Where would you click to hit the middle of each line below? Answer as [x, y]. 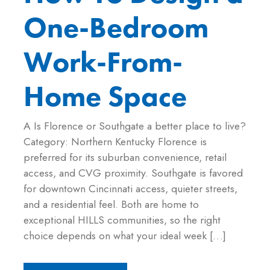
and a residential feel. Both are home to [111, 204]
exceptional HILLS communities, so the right [122, 220]
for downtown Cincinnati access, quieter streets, [130, 189]
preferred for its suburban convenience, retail [125, 157]
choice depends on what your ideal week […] [125, 236]
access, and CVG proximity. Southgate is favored [133, 173]
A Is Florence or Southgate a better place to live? [135, 126]
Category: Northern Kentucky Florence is [115, 142]
